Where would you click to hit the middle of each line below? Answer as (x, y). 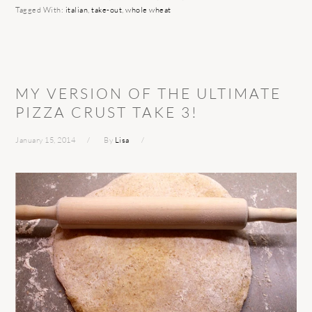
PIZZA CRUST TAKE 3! (107, 112)
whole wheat (148, 10)
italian (77, 10)
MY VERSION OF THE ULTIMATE (149, 94)
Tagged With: (40, 10)
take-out (107, 10)
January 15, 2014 (46, 140)
